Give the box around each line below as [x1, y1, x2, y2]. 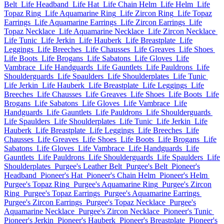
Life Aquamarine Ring [45, 9, 116, 17]
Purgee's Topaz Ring [4, 180, 69, 188]
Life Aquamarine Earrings [34, 18, 116, 26]
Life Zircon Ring [120, 9, 173, 17]
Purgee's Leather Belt [54, 162, 122, 170]
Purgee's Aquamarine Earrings [104, 189, 199, 197]
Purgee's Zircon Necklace [78, 207, 159, 215]
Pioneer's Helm [159, 171, 207, 179]
